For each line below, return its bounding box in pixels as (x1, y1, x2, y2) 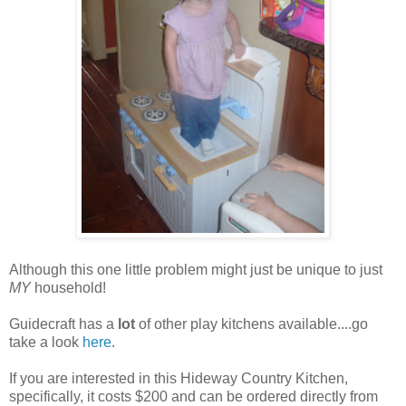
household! (31, 280, 106, 296)
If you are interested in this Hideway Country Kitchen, (9, 371, 348, 387)
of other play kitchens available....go (135, 316, 368, 333)
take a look (9, 334, 82, 351)
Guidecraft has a (9, 316, 118, 333)
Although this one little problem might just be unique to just (9, 262, 382, 278)
